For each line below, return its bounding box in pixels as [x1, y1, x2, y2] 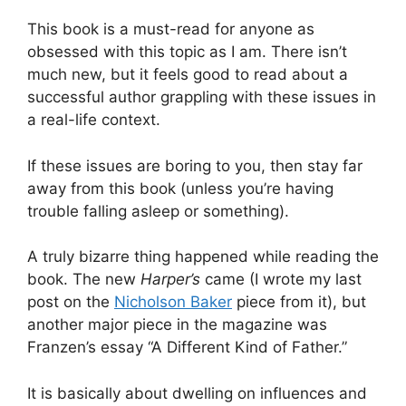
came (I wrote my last [200, 270, 362, 289]
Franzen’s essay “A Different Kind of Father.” [27, 338, 347, 357]
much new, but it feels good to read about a [27, 65, 348, 84]
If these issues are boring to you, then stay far [27, 156, 362, 175]
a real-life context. [27, 111, 160, 130]
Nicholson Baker [114, 293, 232, 312]
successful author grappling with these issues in [27, 88, 376, 107]
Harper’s [140, 270, 200, 289]
